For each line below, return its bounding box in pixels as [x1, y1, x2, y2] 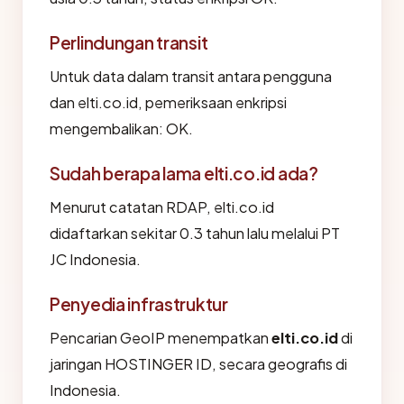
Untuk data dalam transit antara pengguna [50, 67, 332, 86]
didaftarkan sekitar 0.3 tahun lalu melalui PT [50, 224, 340, 243]
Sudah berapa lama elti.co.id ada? [50, 162, 318, 184]
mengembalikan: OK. [50, 119, 193, 138]
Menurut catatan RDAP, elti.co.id [50, 197, 274, 216]
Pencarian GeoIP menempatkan [50, 328, 271, 347]
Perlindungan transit [50, 32, 208, 53]
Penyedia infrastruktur [50, 293, 228, 315]
